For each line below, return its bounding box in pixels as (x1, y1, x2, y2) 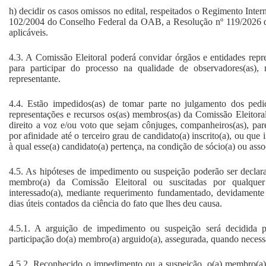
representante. (9, 73, 61, 84)
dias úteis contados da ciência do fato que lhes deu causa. (9, 198, 222, 208)
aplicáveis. (9, 27, 48, 37)
